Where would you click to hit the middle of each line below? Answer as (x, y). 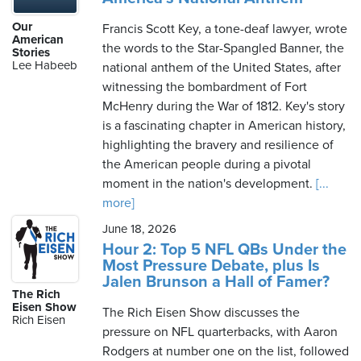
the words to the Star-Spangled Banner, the (223, 48)
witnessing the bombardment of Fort (205, 87)
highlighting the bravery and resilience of (218, 145)
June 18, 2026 (139, 229)
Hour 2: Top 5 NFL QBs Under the (224, 250)
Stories (31, 52)
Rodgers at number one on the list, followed (226, 351)
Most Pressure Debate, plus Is (211, 266)
